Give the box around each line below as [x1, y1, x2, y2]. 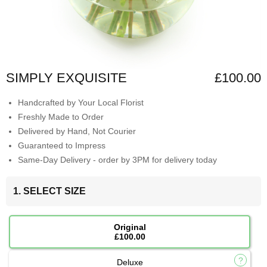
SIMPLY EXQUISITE [6, 70, 127, 86]
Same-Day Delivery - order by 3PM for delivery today [18, 155, 217, 165]
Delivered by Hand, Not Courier [18, 126, 136, 136]
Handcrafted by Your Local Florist [18, 98, 144, 108]
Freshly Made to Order [18, 112, 104, 122]
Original [113, 222, 146, 232]
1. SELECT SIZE [13, 186, 86, 197]
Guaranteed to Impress [18, 141, 105, 151]
